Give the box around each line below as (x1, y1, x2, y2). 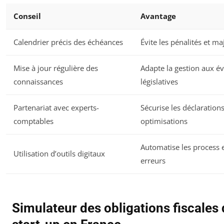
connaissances (13, 76, 63, 86)
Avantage (140, 10, 176, 21)
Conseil (13, 10, 41, 21)
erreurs (140, 155, 165, 165)
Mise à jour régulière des (13, 62, 98, 73)
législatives (140, 76, 178, 86)
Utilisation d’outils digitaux (13, 148, 105, 158)
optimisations (140, 115, 187, 126)
